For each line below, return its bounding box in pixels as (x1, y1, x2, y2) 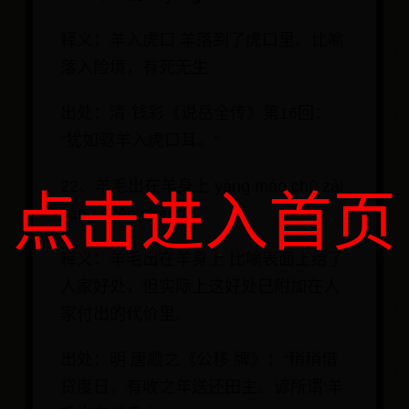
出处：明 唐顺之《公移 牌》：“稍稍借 (60, 351, 338, 370)
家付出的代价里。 (60, 305, 192, 324)
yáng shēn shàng (60, 204, 185, 224)
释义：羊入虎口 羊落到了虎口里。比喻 (60, 31, 344, 50)
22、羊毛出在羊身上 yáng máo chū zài (60, 177, 343, 196)
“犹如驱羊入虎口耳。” (60, 131, 219, 151)
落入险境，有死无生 (60, 58, 208, 78)
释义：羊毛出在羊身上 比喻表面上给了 (60, 250, 344, 269)
